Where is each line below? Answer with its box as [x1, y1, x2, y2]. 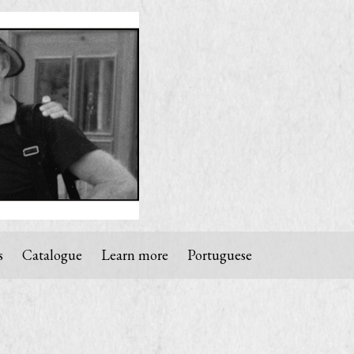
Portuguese [187, 246, 252, 264]
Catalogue [22, 246, 82, 264]
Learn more [101, 246, 168, 264]
